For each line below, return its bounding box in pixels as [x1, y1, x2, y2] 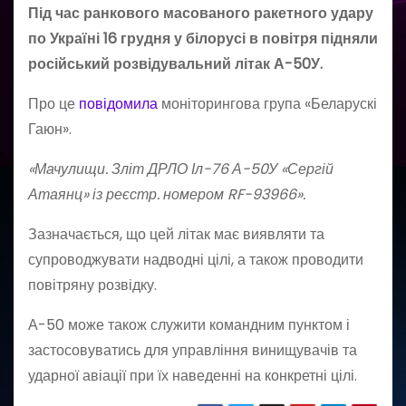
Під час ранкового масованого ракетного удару [28, 2, 373, 24]
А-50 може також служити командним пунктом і [28, 314, 350, 335]
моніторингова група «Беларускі [158, 92, 377, 114]
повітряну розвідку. [28, 274, 157, 295]
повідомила [79, 92, 158, 114]
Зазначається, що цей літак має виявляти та [28, 223, 324, 245]
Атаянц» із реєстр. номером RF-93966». [28, 183, 305, 205]
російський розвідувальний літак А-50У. [28, 53, 323, 74]
